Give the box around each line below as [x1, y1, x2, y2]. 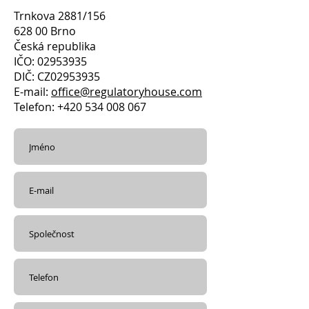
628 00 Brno [14, 23, 76, 39]
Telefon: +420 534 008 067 [14, 99, 146, 114]
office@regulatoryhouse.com [51, 84, 202, 99]
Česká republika [14, 39, 96, 54]
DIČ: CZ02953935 [14, 69, 100, 84]
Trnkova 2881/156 [14, 8, 106, 23]
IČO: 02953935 [14, 54, 87, 69]
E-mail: [14, 84, 51, 99]
